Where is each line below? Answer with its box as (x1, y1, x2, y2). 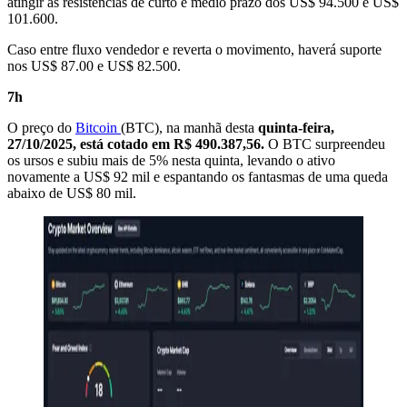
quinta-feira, (258, 120, 334, 136)
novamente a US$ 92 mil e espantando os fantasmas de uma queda (7, 169, 388, 185)
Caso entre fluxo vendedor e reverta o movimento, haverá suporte (7, 42, 382, 58)
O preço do (7, 120, 75, 136)
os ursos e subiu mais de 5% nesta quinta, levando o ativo (7, 153, 335, 169)
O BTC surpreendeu (264, 136, 385, 153)
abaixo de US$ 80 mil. (7, 185, 136, 202)
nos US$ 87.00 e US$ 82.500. (7, 58, 181, 74)
